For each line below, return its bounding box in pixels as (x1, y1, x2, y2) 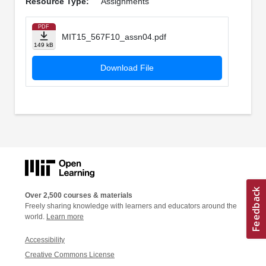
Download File (100, 63, 154, 73)
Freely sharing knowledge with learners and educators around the (25, 201, 237, 210)
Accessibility (25, 235, 65, 244)
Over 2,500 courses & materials (25, 191, 132, 199)
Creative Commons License (25, 250, 115, 259)
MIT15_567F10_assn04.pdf (61, 32, 166, 42)
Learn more (46, 212, 84, 221)
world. (25, 212, 46, 221)
